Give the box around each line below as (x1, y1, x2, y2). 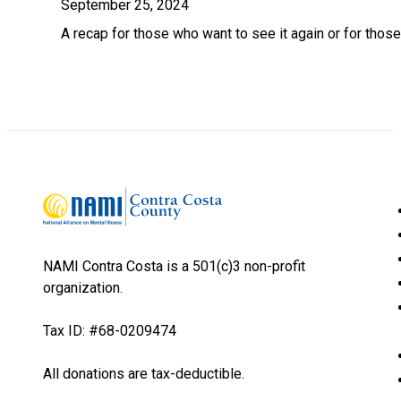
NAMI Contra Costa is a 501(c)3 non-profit (43, 258, 305, 276)
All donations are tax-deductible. (43, 365, 244, 383)
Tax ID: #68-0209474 (43, 322, 176, 340)
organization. (43, 279, 123, 297)
